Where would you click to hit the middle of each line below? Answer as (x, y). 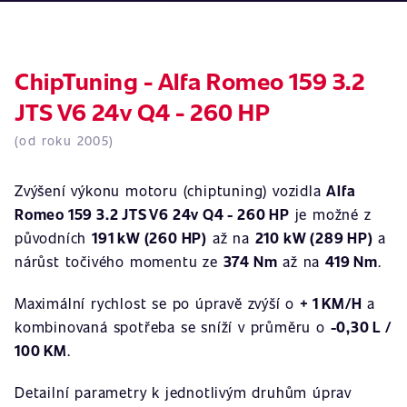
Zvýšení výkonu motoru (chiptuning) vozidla (171, 190)
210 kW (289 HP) (314, 238)
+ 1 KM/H (331, 303)
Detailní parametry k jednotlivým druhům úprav (183, 392)
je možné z (330, 214)
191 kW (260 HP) (150, 238)
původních (54, 238)
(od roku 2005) (65, 140)
